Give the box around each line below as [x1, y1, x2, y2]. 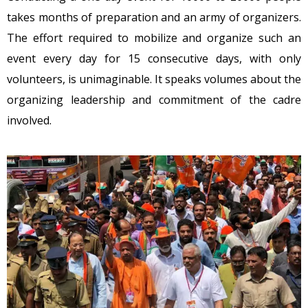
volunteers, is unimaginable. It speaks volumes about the [7, 71, 301, 87]
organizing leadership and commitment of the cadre [7, 92, 301, 108]
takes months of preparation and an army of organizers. [7, 10, 301, 25]
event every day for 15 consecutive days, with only [7, 51, 301, 67]
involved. [7, 113, 52, 129]
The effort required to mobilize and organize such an [7, 30, 301, 46]
